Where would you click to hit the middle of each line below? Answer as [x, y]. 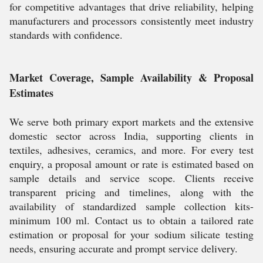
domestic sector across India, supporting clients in [131, 136]
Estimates [31, 93]
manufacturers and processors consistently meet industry [131, 21]
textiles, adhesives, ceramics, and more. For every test [131, 150]
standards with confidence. [66, 35]
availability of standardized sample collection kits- [131, 206]
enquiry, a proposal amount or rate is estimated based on [131, 164]
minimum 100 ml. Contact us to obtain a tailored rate [131, 220]
